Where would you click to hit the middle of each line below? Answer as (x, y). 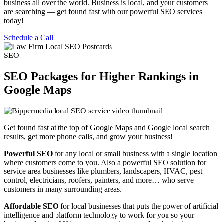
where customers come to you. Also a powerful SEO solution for (105, 162)
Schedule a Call (28, 37)
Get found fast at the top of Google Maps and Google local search (107, 127)
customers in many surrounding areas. (63, 189)
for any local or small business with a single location (135, 153)
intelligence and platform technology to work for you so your (99, 215)
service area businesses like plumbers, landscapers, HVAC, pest (103, 171)
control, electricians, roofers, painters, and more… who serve (99, 180)
